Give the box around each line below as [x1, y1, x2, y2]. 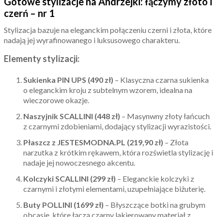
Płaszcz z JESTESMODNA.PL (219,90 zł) [23, 138, 163, 147]
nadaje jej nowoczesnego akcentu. [23, 158, 135, 168]
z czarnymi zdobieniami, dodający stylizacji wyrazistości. [23, 122, 211, 131]
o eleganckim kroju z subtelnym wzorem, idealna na [23, 85, 192, 95]
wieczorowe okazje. [23, 95, 89, 105]
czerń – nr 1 [4, 7, 55, 19]
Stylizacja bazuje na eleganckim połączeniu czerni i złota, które [4, 25, 212, 35]
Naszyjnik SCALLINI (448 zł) [23, 111, 120, 121]
